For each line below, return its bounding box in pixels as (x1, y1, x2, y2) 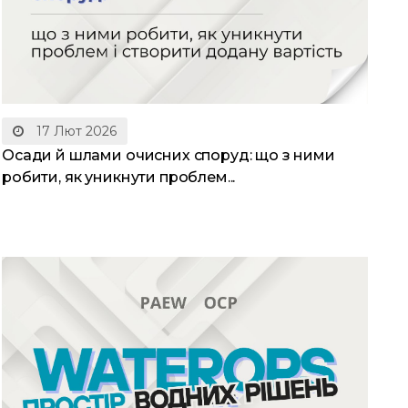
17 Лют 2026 (33, 122, 117, 139)
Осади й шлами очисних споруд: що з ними (2, 146, 335, 164)
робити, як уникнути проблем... (2, 168, 236, 186)
